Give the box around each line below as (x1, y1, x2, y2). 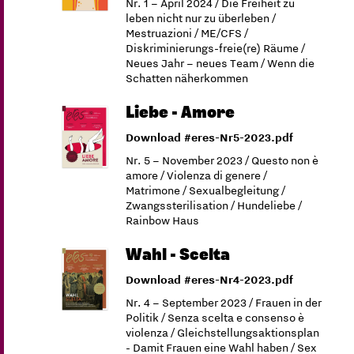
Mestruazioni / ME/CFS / (126, 25, 249, 41)
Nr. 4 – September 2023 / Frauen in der (126, 295, 322, 311)
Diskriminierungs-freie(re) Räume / (126, 40, 306, 56)
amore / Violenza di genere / (126, 168, 268, 183)
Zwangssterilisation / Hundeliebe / (126, 198, 303, 213)
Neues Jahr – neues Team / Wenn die (126, 55, 315, 71)
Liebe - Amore (126, 104, 235, 121)
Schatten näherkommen (126, 70, 249, 86)
